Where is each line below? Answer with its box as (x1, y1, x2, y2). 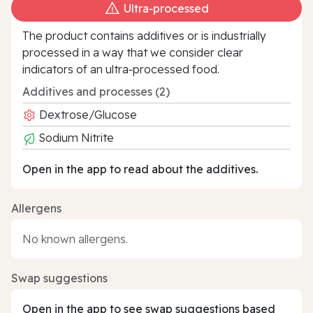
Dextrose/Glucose (36, 107, 137, 122)
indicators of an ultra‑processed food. (22, 61, 219, 76)
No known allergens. (22, 231, 128, 246)
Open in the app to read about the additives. (22, 161, 258, 176)
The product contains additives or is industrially (22, 28, 266, 43)
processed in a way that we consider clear (22, 45, 243, 59)
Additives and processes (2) (22, 84, 170, 99)
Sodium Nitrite (36, 130, 114, 145)
